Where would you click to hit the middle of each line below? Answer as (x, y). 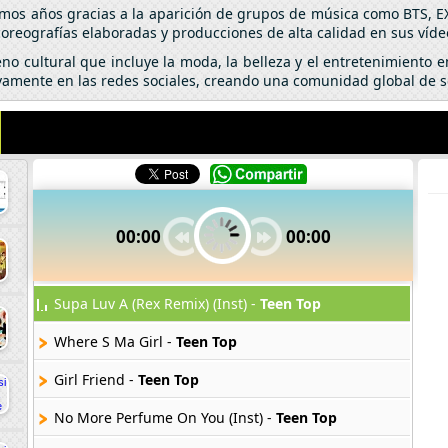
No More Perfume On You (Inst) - (165, 417)
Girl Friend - (96, 379)
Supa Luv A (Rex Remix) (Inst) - (157, 303)
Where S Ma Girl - (115, 341)
